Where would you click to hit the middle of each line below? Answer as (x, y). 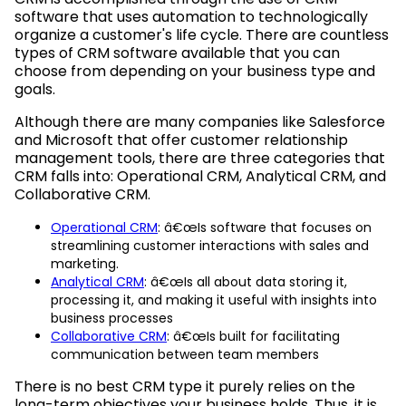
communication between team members (185, 354)
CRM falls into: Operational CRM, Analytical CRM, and (200, 176)
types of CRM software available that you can (177, 53)
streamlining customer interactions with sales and (210, 245)
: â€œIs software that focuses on (265, 227)
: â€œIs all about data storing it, (246, 281)
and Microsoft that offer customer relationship (181, 140)
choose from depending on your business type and (195, 71)
